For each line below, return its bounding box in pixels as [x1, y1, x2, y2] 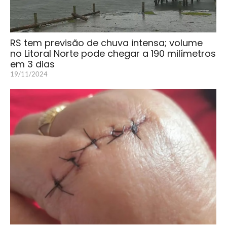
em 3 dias [10, 57, 55, 70]
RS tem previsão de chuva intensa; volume [10, 36, 203, 49]
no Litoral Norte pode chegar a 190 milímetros [10, 47, 216, 60]
